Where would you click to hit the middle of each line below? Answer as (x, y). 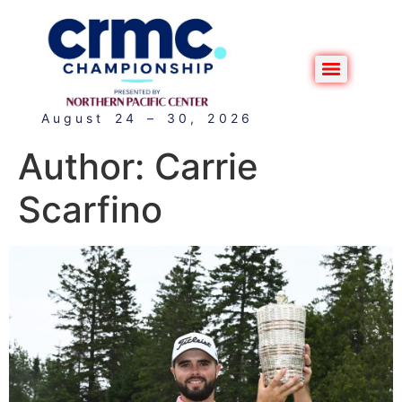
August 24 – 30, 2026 (147, 118)
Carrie (206, 166)
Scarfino (90, 209)
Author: (86, 166)
